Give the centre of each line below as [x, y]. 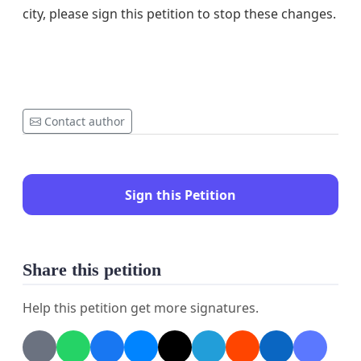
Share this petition [92, 270]
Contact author [85, 122]
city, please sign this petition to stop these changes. [179, 14]
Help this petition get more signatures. [141, 308]
